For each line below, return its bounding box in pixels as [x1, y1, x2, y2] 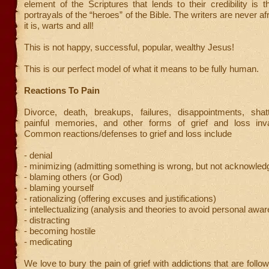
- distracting [24, 215, 70, 225]
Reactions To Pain [24, 85, 100, 95]
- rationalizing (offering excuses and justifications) [24, 193, 216, 204]
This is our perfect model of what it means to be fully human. [24, 64, 259, 74]
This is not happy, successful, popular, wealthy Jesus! [24, 42, 234, 52]
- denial [24, 150, 52, 160]
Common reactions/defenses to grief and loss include [24, 128, 232, 139]
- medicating [24, 237, 72, 247]
